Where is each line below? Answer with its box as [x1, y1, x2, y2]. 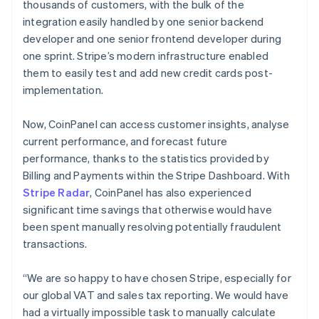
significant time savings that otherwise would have [23, 202, 273, 216]
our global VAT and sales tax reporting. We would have [23, 287, 289, 302]
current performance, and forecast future [23, 133, 227, 148]
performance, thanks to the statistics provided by [23, 150, 269, 165]
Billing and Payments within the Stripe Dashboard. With [23, 167, 290, 182]
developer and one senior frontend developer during [23, 31, 282, 46]
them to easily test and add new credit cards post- [23, 65, 273, 80]
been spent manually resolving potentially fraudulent [23, 219, 282, 234]
